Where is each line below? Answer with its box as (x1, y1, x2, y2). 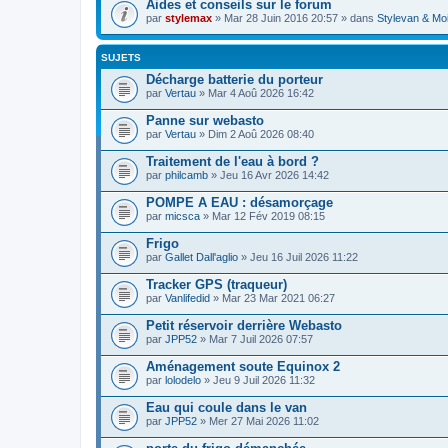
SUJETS (101, 52, 141, 63)
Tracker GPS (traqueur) (146, 277, 287, 292)
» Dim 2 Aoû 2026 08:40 (196, 128, 314, 140)
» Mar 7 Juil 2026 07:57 (197, 333, 313, 345)
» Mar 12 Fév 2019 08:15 (200, 210, 325, 222)
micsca (165, 210, 200, 222)
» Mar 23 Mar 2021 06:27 (210, 292, 335, 304)
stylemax (165, 12, 212, 24)
